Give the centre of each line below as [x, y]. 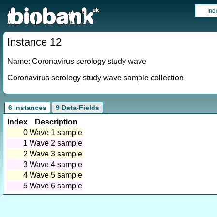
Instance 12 [34, 42]
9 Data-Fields [77, 108]
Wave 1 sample [56, 132]
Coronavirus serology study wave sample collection [95, 78]
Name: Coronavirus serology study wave [77, 61]
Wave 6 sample [56, 186]
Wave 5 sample [56, 175]
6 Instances [27, 108]
